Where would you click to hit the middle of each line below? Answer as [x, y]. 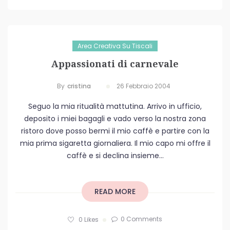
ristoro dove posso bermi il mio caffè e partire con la [115, 131]
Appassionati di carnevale [115, 64]
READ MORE [115, 192]
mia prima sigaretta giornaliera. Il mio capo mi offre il [115, 143]
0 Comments [141, 219]
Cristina [79, 86]
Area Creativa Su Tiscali [115, 46]
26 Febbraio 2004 [143, 86]
